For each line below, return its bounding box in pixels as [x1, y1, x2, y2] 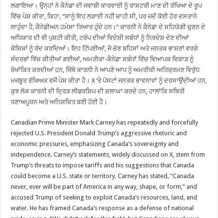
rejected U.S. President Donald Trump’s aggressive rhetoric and [11, 129, 187, 137]
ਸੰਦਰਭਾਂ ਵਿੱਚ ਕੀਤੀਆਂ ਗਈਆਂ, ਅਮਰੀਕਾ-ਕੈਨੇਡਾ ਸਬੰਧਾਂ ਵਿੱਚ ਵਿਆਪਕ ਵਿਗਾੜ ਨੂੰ [11, 55, 194, 63]
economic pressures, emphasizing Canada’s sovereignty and [11, 140, 179, 147]
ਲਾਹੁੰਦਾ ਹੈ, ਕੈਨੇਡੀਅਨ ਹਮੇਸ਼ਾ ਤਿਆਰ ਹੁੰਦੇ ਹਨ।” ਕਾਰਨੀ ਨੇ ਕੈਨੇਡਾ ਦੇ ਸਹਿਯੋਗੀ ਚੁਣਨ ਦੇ [11, 23, 206, 31]
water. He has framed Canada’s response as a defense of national [11, 204, 194, 212]
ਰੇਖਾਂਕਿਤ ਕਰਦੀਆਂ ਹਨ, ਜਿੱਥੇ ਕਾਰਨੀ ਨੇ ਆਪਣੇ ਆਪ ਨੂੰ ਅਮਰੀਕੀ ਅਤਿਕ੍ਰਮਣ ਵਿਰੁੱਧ [11, 66, 200, 73]
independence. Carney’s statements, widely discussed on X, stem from [11, 150, 205, 158]
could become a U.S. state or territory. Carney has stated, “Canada [11, 172, 195, 180]
